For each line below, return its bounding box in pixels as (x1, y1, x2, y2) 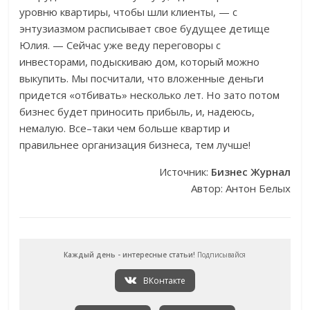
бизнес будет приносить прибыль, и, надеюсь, (19, 104, 255, 119)
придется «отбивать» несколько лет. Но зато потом (19, 88, 280, 102)
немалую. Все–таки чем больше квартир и (19, 121, 230, 136)
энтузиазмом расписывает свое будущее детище (19, 21, 271, 36)
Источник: (158, 165, 211, 179)
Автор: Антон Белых (190, 181, 291, 196)
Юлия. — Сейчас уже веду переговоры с (19, 38, 221, 53)
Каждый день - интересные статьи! (64, 250, 196, 260)
